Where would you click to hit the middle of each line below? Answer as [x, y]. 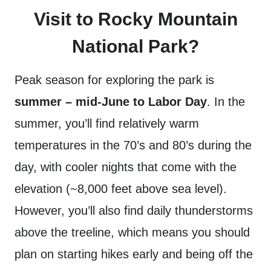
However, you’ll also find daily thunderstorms [134, 211]
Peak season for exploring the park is [114, 80]
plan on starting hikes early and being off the [134, 254]
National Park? [135, 46]
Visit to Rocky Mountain [135, 19]
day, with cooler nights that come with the [126, 167]
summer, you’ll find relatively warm [107, 123]
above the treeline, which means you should [132, 232]
